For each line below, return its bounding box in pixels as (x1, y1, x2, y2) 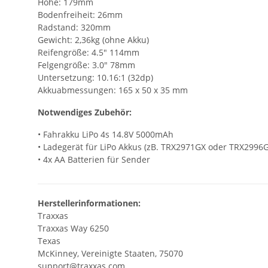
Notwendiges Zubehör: (38, 106, 132, 118)
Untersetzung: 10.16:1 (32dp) (38, 72, 153, 84)
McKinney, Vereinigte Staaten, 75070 (38, 248, 183, 260)
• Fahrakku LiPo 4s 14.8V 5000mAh (38, 129, 173, 141)
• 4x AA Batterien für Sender (38, 154, 150, 166)
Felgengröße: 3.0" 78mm (38, 59, 135, 71)
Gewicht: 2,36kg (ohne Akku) (38, 34, 149, 46)
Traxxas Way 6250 (38, 223, 109, 234)
